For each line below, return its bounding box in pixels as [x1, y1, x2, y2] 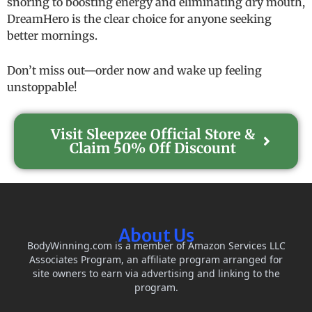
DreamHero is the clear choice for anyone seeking [7, 12, 272, 26]
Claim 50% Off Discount [69, 139, 236, 157]
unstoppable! [7, 80, 77, 95]
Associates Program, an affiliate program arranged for [29, 252, 283, 266]
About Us [118, 224, 194, 247]
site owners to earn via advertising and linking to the [32, 266, 280, 280]
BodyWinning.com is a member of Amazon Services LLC [26, 238, 286, 252]
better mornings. [7, 29, 97, 43]
